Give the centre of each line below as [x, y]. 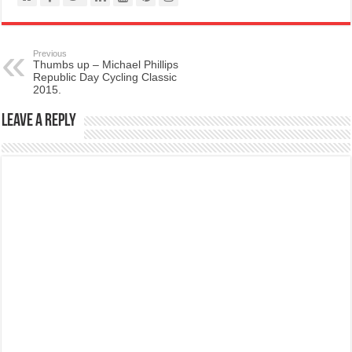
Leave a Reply [39, 121]
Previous [50, 53]
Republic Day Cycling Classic [105, 77]
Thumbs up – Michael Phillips [106, 64]
